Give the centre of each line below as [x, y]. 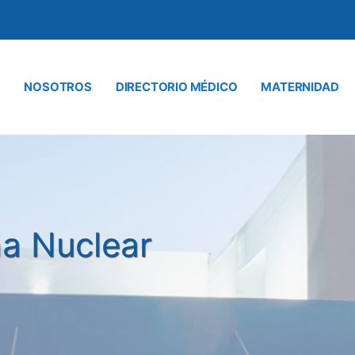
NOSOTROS [58, 87]
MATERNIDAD [300, 87]
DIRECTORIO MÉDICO [176, 87]
